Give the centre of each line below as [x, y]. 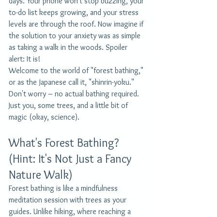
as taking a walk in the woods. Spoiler [69, 47]
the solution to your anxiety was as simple [76, 35]
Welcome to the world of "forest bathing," [77, 70]
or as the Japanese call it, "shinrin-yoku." [72, 82]
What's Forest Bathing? [65, 142]
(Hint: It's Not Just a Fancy [71, 158]
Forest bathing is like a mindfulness [64, 188]
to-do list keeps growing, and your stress [75, 12]
